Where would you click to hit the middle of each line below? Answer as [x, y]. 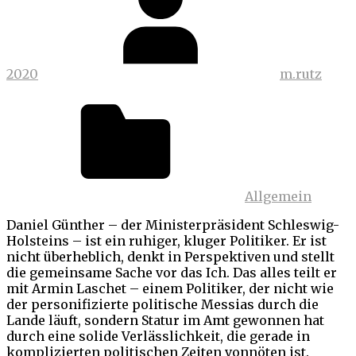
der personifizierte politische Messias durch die [163, 304]
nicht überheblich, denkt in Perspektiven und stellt [170, 256]
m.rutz [301, 74]
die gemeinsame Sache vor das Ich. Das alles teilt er [172, 272]
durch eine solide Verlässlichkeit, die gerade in [158, 336]
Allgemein [278, 196]
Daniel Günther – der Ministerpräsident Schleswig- [173, 224]
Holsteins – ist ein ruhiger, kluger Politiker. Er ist [166, 240]
